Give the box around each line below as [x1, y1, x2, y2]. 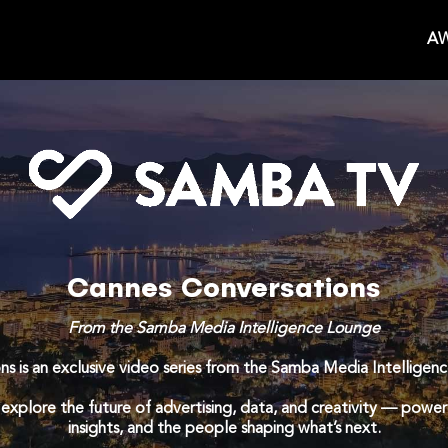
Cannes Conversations [67, 275, 381, 304]
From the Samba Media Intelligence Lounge [68, 321, 380, 338]
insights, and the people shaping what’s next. [67, 421, 381, 438]
